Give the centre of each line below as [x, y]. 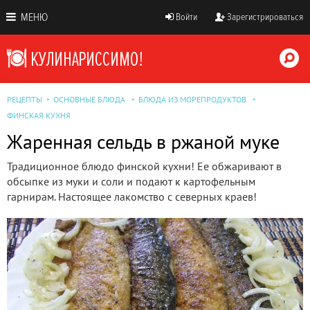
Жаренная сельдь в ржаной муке [143, 142]
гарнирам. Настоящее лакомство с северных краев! [132, 197]
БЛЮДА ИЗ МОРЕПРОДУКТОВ [192, 99]
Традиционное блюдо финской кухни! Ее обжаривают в [144, 166]
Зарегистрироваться [265, 17]
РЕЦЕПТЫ [25, 99]
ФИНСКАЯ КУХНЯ [39, 115]
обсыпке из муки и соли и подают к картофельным [131, 181]
